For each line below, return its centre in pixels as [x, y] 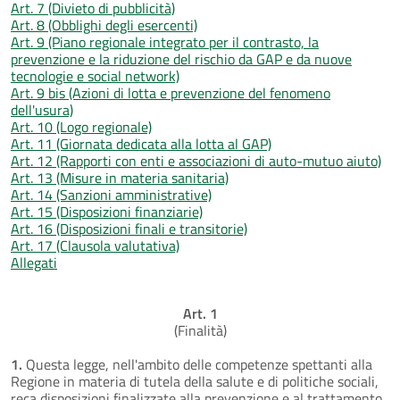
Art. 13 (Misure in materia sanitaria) [120, 177]
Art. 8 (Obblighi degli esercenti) [104, 25]
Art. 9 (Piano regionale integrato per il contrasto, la [165, 42]
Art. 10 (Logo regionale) [81, 126]
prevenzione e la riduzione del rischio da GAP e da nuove [181, 58]
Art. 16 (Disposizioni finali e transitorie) [129, 228]
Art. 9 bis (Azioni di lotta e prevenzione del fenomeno [171, 92]
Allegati [34, 262]
